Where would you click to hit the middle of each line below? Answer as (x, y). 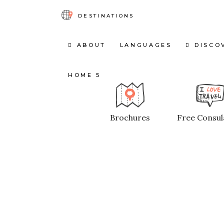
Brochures (130, 117)
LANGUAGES (146, 45)
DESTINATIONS (106, 16)
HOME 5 (84, 75)
